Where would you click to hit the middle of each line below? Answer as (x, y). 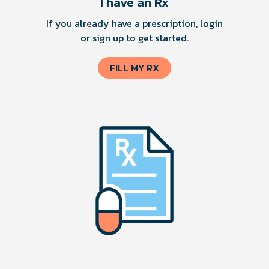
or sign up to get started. (134, 38)
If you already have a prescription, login (134, 23)
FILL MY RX (134, 68)
